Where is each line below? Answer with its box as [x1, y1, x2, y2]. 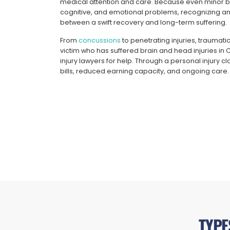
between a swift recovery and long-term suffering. [60, 18, 227, 27]
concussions [78, 36, 121, 45]
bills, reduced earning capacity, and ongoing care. [60, 67, 229, 76]
